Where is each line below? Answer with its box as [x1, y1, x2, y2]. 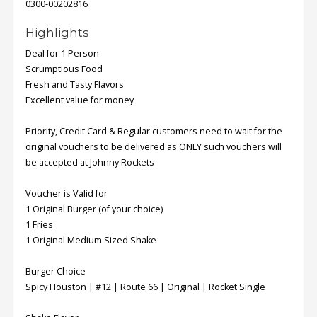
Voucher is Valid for [25, 188, 108, 200]
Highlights [25, 25, 89, 40]
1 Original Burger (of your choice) [25, 203, 163, 216]
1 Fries [25, 219, 53, 231]
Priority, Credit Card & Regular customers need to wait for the [25, 125, 282, 138]
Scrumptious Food [25, 63, 103, 76]
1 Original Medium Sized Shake [25, 234, 156, 247]
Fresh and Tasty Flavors [25, 79, 124, 91]
